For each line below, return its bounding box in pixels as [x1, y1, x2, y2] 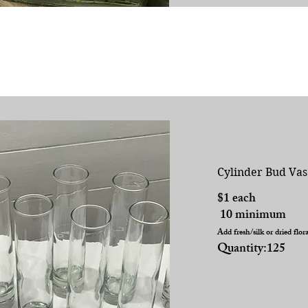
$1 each [217, 188, 256, 210]
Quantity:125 [217, 238, 285, 261]
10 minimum [217, 204, 286, 227]
